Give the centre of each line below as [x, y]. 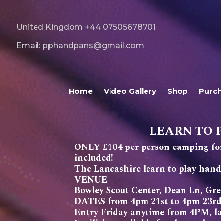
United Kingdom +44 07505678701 [86, 27]
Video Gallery [130, 91]
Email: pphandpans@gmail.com [80, 46]
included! [94, 158]
